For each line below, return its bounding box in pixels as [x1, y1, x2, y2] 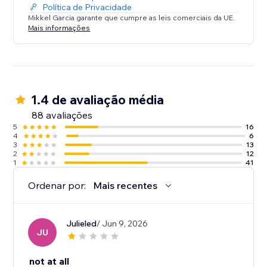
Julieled [66, 218, 97, 229]
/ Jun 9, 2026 [97, 218, 148, 229]
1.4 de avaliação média [31, 92, 164, 108]
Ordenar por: [28, 179, 86, 192]
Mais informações [28, 23, 91, 32]
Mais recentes [93, 179, 158, 192]
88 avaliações [32, 109, 93, 122]
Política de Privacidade [42, 2, 132, 13]
